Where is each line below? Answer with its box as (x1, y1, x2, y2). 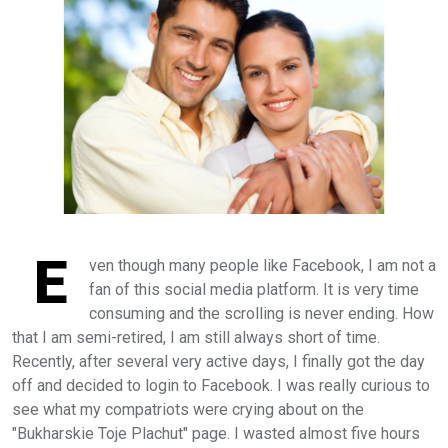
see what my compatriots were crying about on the (12, 399, 364, 419)
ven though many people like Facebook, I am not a (89, 255, 436, 275)
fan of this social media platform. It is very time (89, 279, 419, 299)
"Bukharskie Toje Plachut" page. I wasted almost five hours (12, 423, 420, 443)
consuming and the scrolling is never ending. (89, 303, 402, 323)
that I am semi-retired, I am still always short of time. (12, 327, 380, 347)
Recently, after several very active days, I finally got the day (12, 351, 425, 371)
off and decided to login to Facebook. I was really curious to (12, 375, 430, 395)
